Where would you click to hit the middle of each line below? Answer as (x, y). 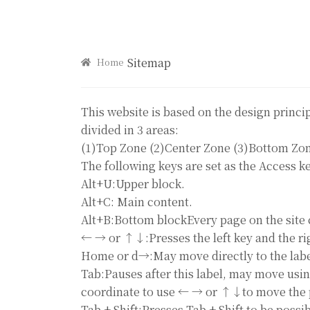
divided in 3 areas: (130, 130)
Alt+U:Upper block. (133, 184)
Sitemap (149, 63)
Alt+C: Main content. (137, 202)
